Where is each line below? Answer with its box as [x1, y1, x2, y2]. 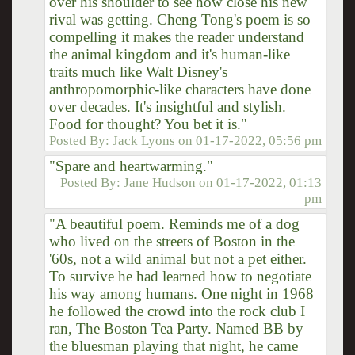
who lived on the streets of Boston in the [48, 232, 295, 250]
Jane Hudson [124, 174, 197, 190]
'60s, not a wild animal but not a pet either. [48, 250, 307, 267]
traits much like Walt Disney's [48, 63, 227, 80]
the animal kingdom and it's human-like [48, 45, 290, 63]
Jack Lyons [113, 132, 176, 148]
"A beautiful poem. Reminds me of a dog [48, 215, 300, 232]
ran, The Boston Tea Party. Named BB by [48, 319, 303, 337]
